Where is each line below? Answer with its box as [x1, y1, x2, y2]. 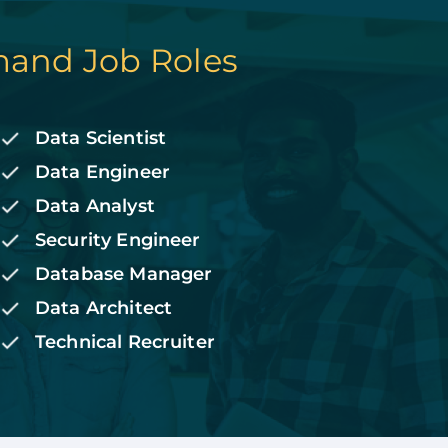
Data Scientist [35, 127, 167, 150]
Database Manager [35, 263, 213, 286]
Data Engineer [35, 161, 170, 184]
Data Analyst [35, 195, 155, 218]
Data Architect [35, 297, 173, 320]
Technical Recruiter [35, 331, 215, 354]
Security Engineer [35, 229, 201, 252]
